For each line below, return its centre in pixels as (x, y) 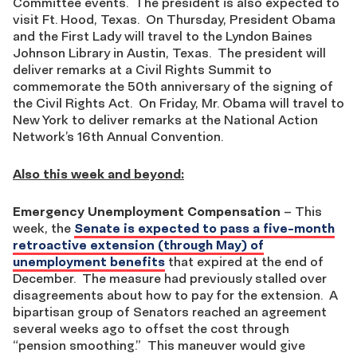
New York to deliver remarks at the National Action (165, 120)
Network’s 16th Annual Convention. (118, 136)
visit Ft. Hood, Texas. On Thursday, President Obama (174, 19)
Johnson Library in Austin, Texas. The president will (169, 53)
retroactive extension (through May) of (138, 245)
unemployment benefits (89, 261)
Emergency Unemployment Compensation (147, 211)
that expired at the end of (244, 261)
